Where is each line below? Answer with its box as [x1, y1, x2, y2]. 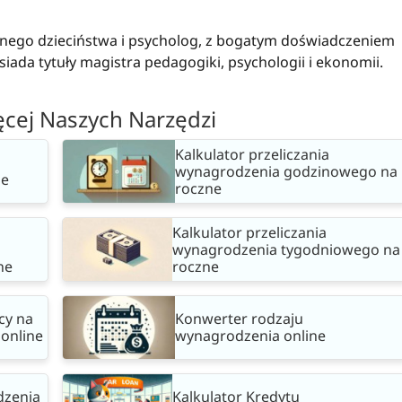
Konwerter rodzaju [175, 309, 303, 329]
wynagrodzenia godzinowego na [175, 161, 398, 181]
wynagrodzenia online [175, 326, 326, 346]
